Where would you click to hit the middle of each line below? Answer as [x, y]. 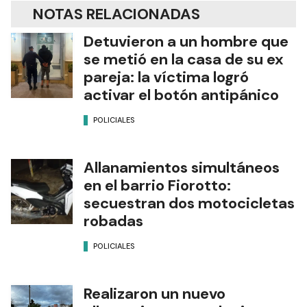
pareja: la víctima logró [166, 77]
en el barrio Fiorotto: [157, 185]
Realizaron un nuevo [155, 293]
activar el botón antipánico [181, 95]
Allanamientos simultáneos [182, 167]
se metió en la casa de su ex [184, 59]
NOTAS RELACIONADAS [116, 14]
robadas [113, 221]
